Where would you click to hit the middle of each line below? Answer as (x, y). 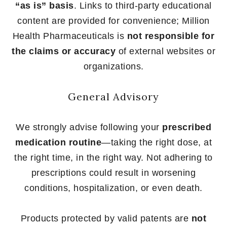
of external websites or (165, 51)
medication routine (58, 142)
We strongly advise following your (89, 127)
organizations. (113, 66)
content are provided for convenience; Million (113, 21)
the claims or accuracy (64, 51)
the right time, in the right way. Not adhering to (113, 157)
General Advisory (113, 96)
